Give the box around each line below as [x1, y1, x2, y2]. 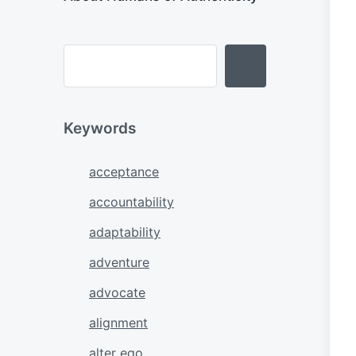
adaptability [89, 223, 161, 240]
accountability [89, 193, 174, 210]
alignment [89, 314, 148, 331]
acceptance [89, 163, 159, 180]
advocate [89, 284, 145, 300]
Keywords [64, 118, 137, 137]
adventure [89, 253, 149, 270]
